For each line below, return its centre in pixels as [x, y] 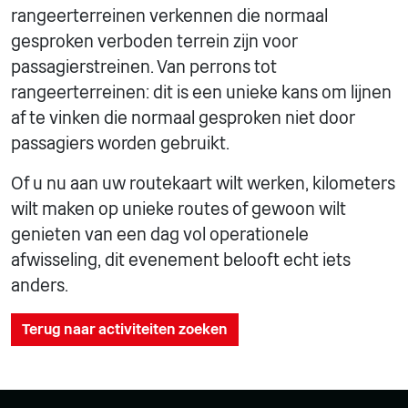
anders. [40, 285]
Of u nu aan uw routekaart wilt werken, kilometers [203, 183]
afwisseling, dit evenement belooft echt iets [181, 260]
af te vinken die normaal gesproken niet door [183, 117]
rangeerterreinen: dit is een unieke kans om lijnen [201, 92]
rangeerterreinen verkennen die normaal [169, 15]
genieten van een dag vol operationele [160, 234]
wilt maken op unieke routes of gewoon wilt [178, 209]
